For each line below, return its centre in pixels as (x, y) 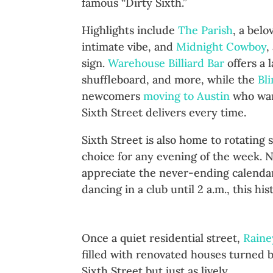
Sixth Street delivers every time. (164, 113)
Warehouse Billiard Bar (166, 63)
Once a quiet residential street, (163, 238)
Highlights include (130, 30)
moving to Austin (187, 96)
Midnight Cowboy (222, 47)
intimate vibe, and (129, 47)
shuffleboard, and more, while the (170, 80)
